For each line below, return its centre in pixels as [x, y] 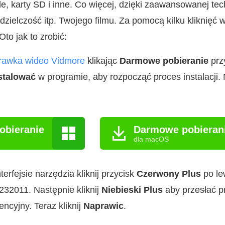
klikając [102, 61]
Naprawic [103, 206]
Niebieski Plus [132, 190]
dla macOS [151, 139]
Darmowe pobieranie [164, 61]
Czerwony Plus [169, 174]
